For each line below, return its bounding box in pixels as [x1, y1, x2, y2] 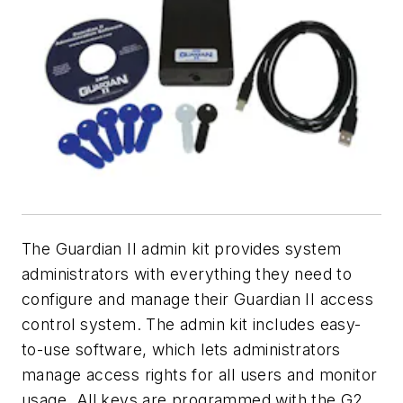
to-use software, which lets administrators [22, 339, 341, 359]
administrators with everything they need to [22, 264, 353, 283]
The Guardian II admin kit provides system [22, 238, 342, 258]
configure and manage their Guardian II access [22, 289, 373, 309]
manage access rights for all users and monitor [22, 364, 378, 384]
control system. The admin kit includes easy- [22, 314, 362, 334]
